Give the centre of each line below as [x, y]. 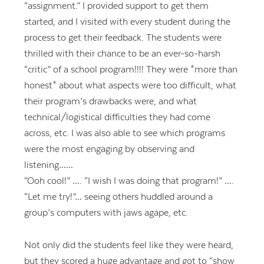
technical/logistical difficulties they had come [117, 118]
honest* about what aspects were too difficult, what [130, 86]
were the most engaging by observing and [109, 149]
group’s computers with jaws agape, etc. [106, 213]
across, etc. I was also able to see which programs [124, 133]
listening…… [48, 165]
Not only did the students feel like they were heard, [128, 245]
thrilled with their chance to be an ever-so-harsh [122, 54]
